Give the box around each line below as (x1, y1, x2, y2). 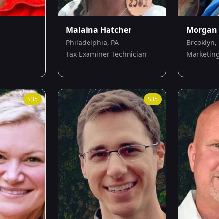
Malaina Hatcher (66, 24, 131, 35)
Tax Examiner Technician (66, 49, 147, 59)
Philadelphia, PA (66, 37, 119, 47)
